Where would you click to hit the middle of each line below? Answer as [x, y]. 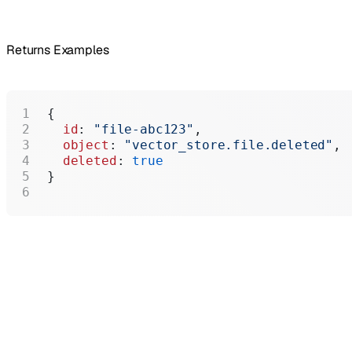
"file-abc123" [144, 130]
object [78, 145]
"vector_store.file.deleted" [229, 145]
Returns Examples [58, 50]
